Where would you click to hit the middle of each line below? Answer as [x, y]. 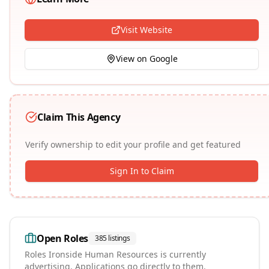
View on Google [147, 59]
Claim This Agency [79, 117]
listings [119, 238]
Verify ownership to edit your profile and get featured [133, 144]
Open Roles [62, 238]
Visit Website [147, 30]
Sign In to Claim [142, 171]
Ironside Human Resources [103, 254]
